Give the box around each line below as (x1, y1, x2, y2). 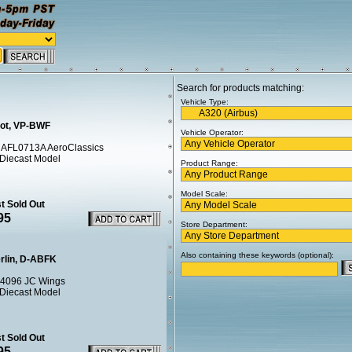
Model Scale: (181, 189, 228, 198)
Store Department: (181, 220, 247, 229)
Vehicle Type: (181, 97, 229, 106)
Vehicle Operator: (181, 128, 244, 137)
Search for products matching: (177, 82, 304, 93)
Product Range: (181, 159, 238, 167)
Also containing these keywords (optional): (181, 251, 334, 259)
